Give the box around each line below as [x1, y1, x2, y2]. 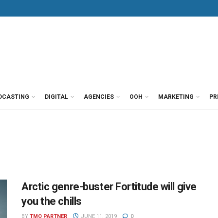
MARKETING [158, 93, 194, 100]
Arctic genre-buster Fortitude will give [21, 181, 197, 193]
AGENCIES [84, 93, 114, 100]
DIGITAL [45, 93, 68, 100]
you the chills [21, 195, 82, 207]
